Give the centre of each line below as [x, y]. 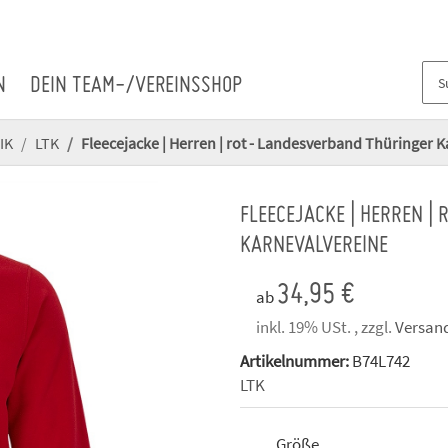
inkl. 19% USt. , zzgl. [325, 327]
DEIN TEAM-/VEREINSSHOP [136, 87]
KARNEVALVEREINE [314, 246]
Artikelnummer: [296, 361]
